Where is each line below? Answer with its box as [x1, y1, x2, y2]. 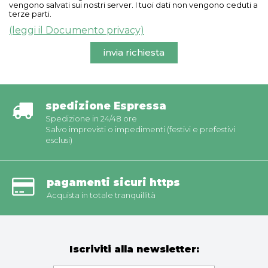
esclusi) [45, 135, 72, 145]
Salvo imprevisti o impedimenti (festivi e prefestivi [45, 124, 235, 134]
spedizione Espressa [45, 99, 166, 112]
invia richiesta [103, 46, 165, 58]
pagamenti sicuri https [47, 176, 180, 188]
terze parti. [9, 8, 51, 19]
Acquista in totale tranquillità [47, 190, 156, 200]
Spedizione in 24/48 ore [45, 113, 137, 123]
